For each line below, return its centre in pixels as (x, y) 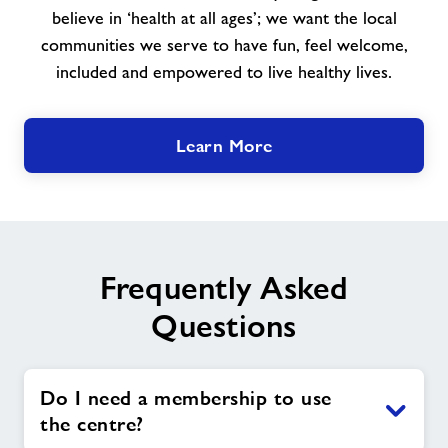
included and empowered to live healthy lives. (224, 72)
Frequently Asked (224, 288)
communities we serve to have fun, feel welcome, (224, 45)
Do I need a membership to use (186, 398)
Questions (224, 326)
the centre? (92, 424)
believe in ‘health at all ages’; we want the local (224, 18)
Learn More (224, 146)
